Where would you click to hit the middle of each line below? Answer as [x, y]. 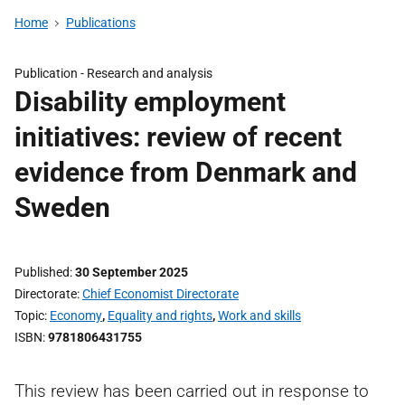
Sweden [62, 207]
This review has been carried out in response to [192, 391]
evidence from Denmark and [186, 172]
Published [42, 272]
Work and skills [259, 316]
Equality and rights [160, 316]
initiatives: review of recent [178, 137]
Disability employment [150, 102]
